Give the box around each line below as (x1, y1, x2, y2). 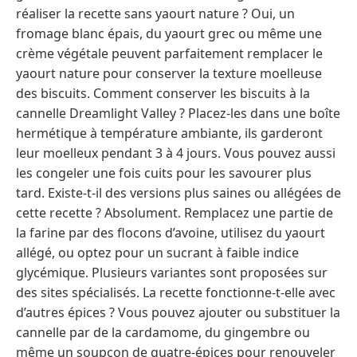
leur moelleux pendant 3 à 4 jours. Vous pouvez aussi (16, 144, 335, 163)
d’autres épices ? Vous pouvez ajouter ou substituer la (16, 304, 340, 322)
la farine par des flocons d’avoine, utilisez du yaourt (16, 224, 325, 242)
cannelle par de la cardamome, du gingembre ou (16, 324, 310, 342)
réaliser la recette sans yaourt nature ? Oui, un (16, 5, 295, 23)
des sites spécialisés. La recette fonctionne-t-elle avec (16, 284, 335, 302)
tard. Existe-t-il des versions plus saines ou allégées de (16, 184, 341, 202)
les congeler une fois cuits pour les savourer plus (16, 164, 312, 182)
